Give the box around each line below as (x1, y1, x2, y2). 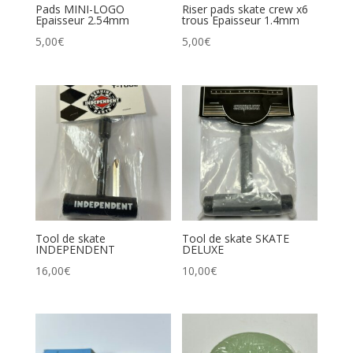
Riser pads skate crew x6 (182, 2, 309, 17)
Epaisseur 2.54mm (35, 13, 129, 28)
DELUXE (182, 241, 225, 257)
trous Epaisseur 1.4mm (182, 13, 300, 28)
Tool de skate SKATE (182, 230, 290, 246)
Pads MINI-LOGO (35, 2, 124, 17)
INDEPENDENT (35, 241, 115, 257)
